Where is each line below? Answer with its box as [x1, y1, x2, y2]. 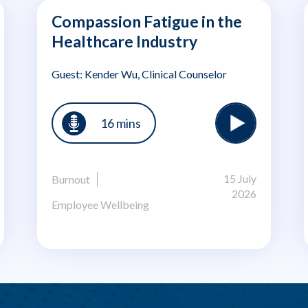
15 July [223, 172, 256, 186]
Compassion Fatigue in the [52, 12, 242, 32]
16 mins [100, 115, 141, 131]
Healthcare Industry [52, 32, 197, 52]
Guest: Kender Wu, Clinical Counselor [52, 67, 227, 81]
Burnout [52, 173, 90, 186]
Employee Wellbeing [52, 198, 149, 212]
